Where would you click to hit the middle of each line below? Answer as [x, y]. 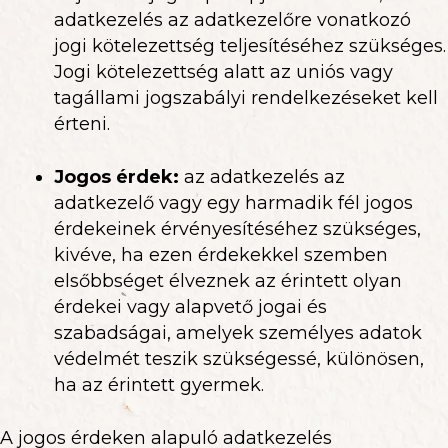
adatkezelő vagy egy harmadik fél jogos [233, 203]
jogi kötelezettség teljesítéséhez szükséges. [250, 46]
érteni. [82, 124]
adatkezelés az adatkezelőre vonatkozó [232, 20]
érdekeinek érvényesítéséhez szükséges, [237, 229]
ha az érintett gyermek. [159, 385]
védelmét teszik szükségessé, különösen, [239, 359]
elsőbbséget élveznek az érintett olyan [228, 281]
